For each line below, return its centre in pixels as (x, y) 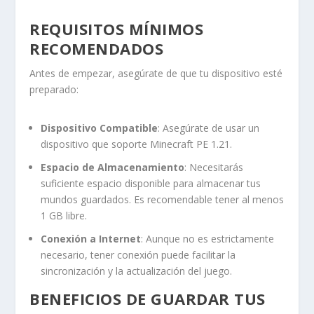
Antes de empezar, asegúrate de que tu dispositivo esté (156, 74)
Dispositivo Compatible (100, 128)
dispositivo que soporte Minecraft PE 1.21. (137, 144)
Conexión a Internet (91, 238)
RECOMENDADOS (97, 49)
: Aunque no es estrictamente (208, 238)
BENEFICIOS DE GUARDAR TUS (148, 298)
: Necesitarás (214, 168)
